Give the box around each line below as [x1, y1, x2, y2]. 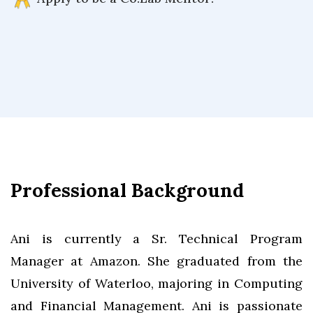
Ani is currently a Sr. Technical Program [10, 231, 303, 247]
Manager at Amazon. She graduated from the [10, 253, 303, 269]
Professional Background [10, 178, 244, 202]
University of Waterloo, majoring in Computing [10, 275, 303, 291]
